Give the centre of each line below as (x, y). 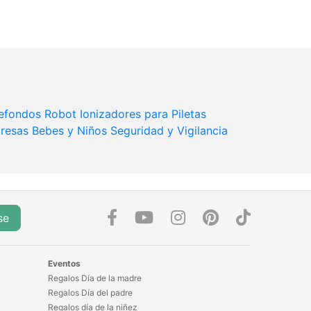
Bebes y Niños (69, 131)
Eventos (64, 264)
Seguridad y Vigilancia (169, 131)
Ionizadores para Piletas (143, 114)
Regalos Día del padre (90, 293)
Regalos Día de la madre (94, 278)
